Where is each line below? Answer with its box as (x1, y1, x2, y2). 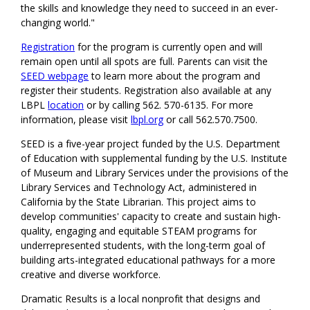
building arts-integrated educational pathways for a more (21, 253, 276, 266)
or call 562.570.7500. (163, 112, 258, 126)
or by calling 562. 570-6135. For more (84, 98, 254, 111)
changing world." (21, 15, 95, 29)
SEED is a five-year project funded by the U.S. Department (21, 136, 281, 150)
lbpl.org (131, 112, 164, 126)
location (48, 98, 84, 111)
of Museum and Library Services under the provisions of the (21, 165, 289, 179)
